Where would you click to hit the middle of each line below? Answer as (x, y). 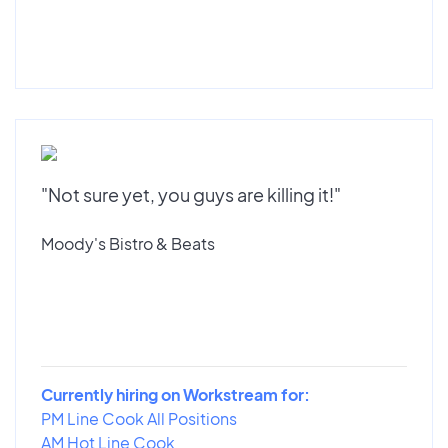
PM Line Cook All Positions (139, 418)
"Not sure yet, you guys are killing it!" (191, 194)
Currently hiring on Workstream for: (175, 394)
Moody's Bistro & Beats (128, 243)
